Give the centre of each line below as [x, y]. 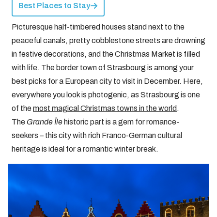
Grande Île [45, 122]
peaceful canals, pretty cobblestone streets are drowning [108, 40]
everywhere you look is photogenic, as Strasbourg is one [106, 94]
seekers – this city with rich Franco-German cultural [97, 135]
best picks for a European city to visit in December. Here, [107, 81]
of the [22, 108]
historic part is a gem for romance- [122, 122]
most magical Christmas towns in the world [105, 108]
